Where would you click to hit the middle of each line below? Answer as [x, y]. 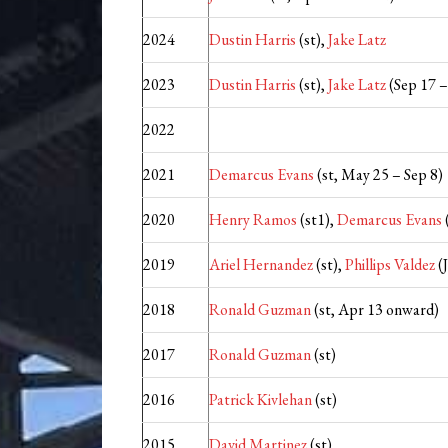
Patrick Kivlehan [260, 400]
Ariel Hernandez [261, 265]
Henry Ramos [253, 220]
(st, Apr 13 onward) [375, 310]
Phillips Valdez [390, 265]
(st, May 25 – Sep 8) [378, 175]
